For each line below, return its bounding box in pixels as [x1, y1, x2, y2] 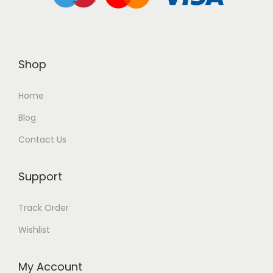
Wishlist [18, 224, 50, 236]
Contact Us [18, 133, 66, 146]
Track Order [18, 202, 69, 214]
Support [18, 169, 62, 184]
